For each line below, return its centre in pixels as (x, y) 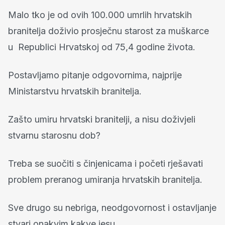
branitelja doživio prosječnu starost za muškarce (108, 31)
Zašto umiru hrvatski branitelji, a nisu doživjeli (102, 119)
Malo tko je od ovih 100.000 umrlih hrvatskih (100, 15)
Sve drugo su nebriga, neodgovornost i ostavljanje (112, 207)
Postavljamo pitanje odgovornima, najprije (95, 75)
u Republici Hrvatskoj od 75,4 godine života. (102, 47)
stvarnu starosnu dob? (54, 135)
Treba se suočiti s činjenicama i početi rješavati (105, 163)
